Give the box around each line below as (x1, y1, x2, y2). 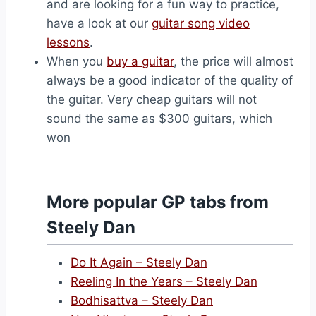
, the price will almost (174, 54, 293, 68)
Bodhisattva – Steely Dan (71, 293, 213, 308)
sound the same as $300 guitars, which (47, 111, 272, 126)
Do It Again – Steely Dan (71, 255, 207, 269)
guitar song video (152, 16, 250, 30)
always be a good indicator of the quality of (47, 73, 293, 87)
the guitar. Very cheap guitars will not (47, 92, 257, 107)
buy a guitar (107, 54, 174, 68)
